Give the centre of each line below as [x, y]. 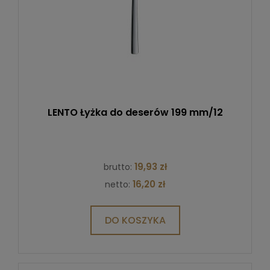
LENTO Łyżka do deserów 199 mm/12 [135, 112]
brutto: [119, 167]
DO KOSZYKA [135, 220]
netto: [119, 184]
